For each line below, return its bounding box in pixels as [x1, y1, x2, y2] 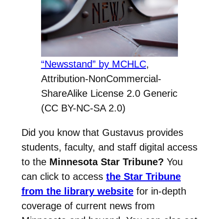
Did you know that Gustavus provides [21, 127, 183, 138]
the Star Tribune [106, 171, 181, 182]
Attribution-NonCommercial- [41, 73, 161, 84]
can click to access [21, 171, 106, 182]
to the [21, 156, 49, 167]
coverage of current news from [21, 200, 155, 211]
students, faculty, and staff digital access [21, 141, 197, 153]
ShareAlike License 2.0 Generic [41, 88, 177, 99]
